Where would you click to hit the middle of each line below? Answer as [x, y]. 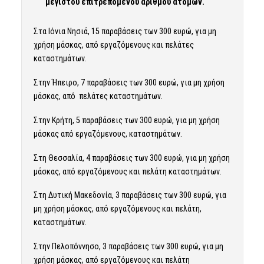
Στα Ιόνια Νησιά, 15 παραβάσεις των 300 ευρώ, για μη [125, 31]
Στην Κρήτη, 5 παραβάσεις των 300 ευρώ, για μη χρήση [126, 120]
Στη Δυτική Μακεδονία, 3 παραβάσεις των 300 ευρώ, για [130, 195]
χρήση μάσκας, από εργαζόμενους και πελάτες [113, 44]
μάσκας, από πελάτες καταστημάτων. [98, 96]
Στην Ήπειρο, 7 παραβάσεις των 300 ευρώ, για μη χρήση [129, 82]
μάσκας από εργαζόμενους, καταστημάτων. [108, 133]
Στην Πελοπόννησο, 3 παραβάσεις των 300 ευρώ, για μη [128, 247]
